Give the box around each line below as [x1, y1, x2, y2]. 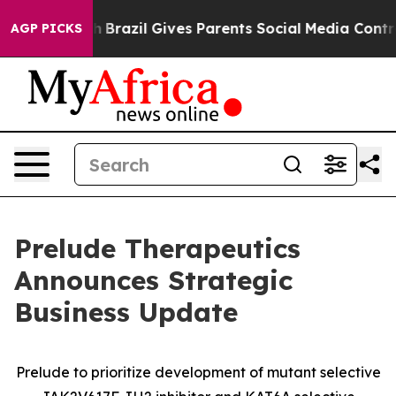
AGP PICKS [11, 20, 82, 36]
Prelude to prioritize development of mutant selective [15, 363, 381, 381]
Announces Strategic [14, 263, 293, 297]
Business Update [14, 295, 238, 329]
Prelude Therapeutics [14, 232, 301, 265]
